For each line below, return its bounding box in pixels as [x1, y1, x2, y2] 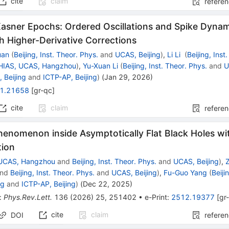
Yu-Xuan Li [83, 61, 119, 71]
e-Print [145, 193, 168, 202]
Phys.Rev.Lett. [4, 193, 53, 202]
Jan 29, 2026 [104, 73, 151, 82]
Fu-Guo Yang [164, 168, 208, 177]
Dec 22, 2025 [83, 179, 130, 189]
